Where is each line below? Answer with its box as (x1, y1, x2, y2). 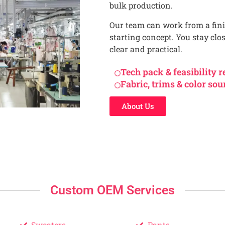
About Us (122, 101, 155, 111)
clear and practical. (109, 43, 183, 54)
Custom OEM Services (50, 183, 175, 198)
